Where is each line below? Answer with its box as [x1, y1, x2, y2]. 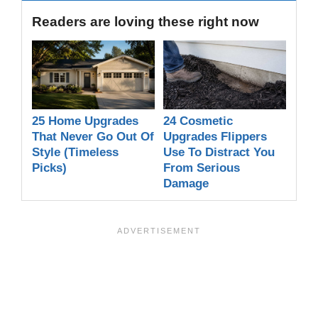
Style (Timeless [32, 146, 119, 160]
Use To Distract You [163, 146, 275, 160]
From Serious [163, 161, 240, 175]
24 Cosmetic [163, 114, 233, 128]
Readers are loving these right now [32, 13, 259, 29]
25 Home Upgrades [32, 114, 138, 128]
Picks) [32, 161, 67, 175]
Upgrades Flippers [163, 130, 267, 144]
